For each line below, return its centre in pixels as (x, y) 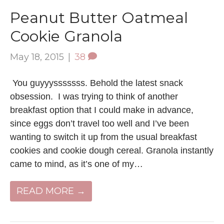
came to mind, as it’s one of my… (76, 164)
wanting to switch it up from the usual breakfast (103, 137)
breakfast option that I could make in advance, (102, 110)
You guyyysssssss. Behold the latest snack (96, 83)
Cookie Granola (66, 36)
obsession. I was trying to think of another (94, 96)
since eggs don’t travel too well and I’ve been (99, 123)
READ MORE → (51, 191)
